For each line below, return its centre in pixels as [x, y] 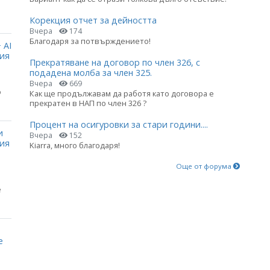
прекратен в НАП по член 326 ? [88, 103]
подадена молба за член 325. [91, 73]
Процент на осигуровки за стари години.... [119, 125]
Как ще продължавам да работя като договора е [122, 94]
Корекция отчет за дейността [93, 20]
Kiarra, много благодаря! [75, 146]
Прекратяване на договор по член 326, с [115, 63]
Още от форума [205, 166]
